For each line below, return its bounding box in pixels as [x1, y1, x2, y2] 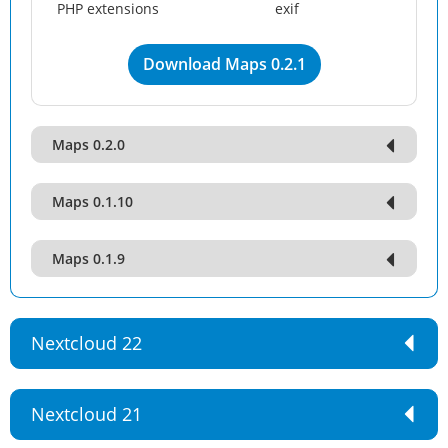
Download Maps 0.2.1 [142, 53, 306, 75]
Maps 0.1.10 [52, 192, 133, 211]
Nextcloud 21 [31, 402, 142, 426]
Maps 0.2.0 [52, 135, 125, 154]
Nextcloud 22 [31, 331, 142, 355]
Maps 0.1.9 [52, 249, 125, 268]
